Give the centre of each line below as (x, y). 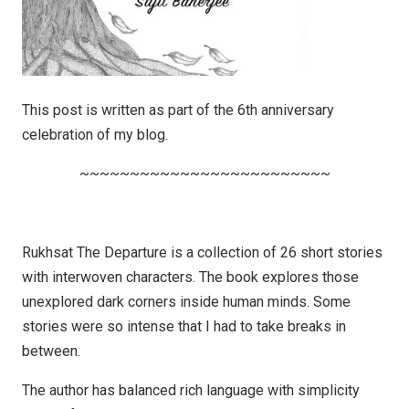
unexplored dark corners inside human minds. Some (186, 302)
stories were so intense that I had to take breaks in (184, 326)
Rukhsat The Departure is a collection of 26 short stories (202, 252)
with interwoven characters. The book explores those (190, 277)
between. (51, 351)
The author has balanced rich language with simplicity (191, 390)
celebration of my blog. (95, 135)
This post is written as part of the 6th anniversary (178, 110)
